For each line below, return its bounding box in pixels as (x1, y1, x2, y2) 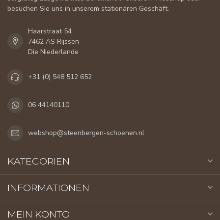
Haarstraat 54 (28, 26, 72, 36)
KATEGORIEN (7, 155, 70, 167)
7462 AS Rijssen (28, 36, 79, 46)
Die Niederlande (28, 47, 79, 56)
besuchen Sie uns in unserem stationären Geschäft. (7, 3, 169, 13)
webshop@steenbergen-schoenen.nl (28, 128, 144, 138)
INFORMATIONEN (7, 181, 89, 193)
